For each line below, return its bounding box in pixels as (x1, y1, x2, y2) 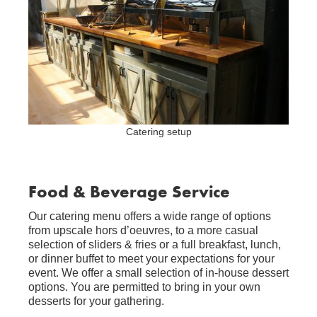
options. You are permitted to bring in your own (28, 281, 260, 293)
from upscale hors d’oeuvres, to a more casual (28, 224, 258, 236)
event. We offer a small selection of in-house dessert (28, 267, 289, 279)
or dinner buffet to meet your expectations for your (28, 253, 275, 265)
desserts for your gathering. (28, 295, 164, 307)
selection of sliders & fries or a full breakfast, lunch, (28, 238, 281, 250)
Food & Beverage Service (28, 180, 230, 202)
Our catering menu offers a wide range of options (28, 210, 271, 222)
